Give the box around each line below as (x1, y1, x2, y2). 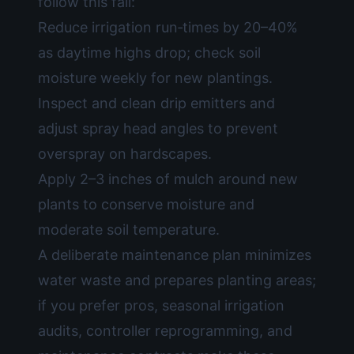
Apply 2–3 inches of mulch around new (38, 171, 298, 187)
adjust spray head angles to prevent (38, 120, 278, 137)
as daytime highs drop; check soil (38, 44, 261, 61)
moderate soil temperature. (38, 221, 220, 238)
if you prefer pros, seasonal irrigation (38, 297, 284, 314)
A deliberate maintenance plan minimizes (38, 247, 311, 263)
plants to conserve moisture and (38, 196, 254, 213)
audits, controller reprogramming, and (38, 322, 292, 339)
